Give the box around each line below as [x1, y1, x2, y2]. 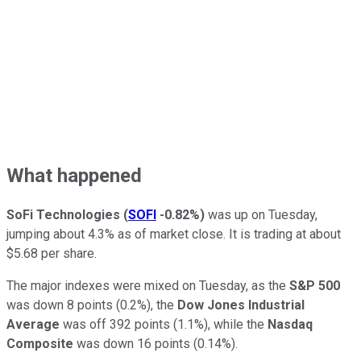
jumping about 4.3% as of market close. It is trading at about [6, 226, 341, 243]
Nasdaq [268, 317, 313, 333]
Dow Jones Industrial [177, 297, 305, 313]
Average [6, 317, 60, 333]
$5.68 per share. [6, 246, 97, 262]
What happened [6, 164, 142, 187]
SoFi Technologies [6, 207, 120, 223]
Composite [6, 336, 73, 352]
